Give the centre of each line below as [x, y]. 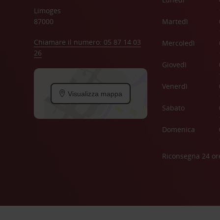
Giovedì [174, 65]
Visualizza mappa [94, 94]
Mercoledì [178, 43]
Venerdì [175, 86]
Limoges [47, 11]
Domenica [178, 129]
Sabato [173, 108]
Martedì [175, 21]
